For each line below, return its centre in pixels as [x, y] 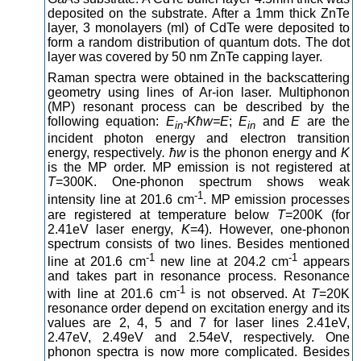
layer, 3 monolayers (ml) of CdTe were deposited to [199, 28]
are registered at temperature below [162, 214]
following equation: [107, 121]
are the [325, 121]
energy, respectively [105, 153]
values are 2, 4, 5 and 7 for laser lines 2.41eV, [199, 323]
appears [324, 261]
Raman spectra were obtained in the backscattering [199, 78]
